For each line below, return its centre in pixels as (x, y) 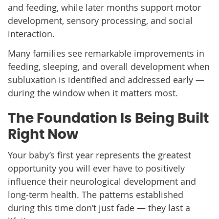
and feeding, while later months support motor (104, 7)
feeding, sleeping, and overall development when (109, 66)
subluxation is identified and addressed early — (106, 79)
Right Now (43, 135)
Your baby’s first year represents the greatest (99, 155)
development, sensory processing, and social (100, 20)
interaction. (31, 33)
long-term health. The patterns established (95, 194)
